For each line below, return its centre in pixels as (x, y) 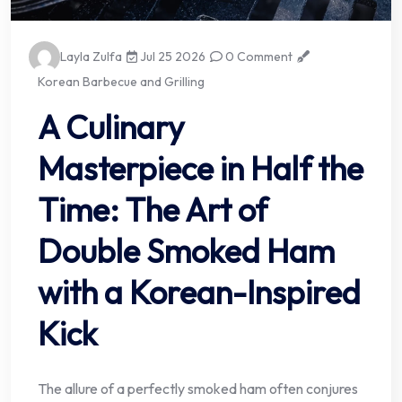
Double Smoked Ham (186, 251)
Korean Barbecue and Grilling (121, 82)
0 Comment (258, 57)
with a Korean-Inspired (199, 293)
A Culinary (111, 127)
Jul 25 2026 (172, 57)
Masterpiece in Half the (201, 169)
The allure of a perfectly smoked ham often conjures (198, 389)
